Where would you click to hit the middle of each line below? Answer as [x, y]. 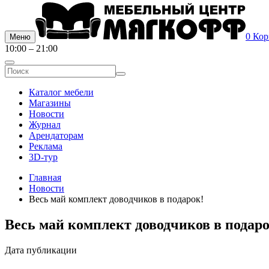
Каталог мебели [61, 92]
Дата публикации [41, 250]
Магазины [50, 103]
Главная [45, 178]
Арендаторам [56, 136]
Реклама [46, 147]
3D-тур [43, 157]
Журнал [45, 125]
